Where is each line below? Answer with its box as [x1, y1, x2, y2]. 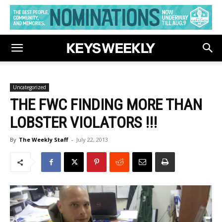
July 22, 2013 [76, 136, 108, 143]
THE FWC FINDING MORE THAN [10, 95, 202, 114]
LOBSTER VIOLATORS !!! [10, 113, 157, 132]
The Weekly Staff [19, 136, 68, 143]
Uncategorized [13, 84, 46, 91]
